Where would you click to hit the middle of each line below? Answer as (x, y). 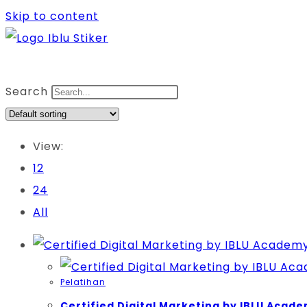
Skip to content (52, 16)
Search (27, 91)
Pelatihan (83, 282)
